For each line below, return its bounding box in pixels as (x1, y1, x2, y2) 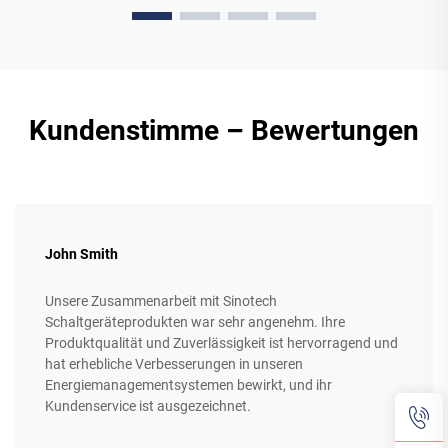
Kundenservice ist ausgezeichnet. (45, 398, 251, 415)
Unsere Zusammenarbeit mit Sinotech (45, 293, 277, 310)
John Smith (45, 246, 118, 263)
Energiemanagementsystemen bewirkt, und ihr (45, 377, 332, 394)
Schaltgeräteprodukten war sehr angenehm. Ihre (45, 314, 345, 331)
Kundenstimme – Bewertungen (29, 114, 419, 148)
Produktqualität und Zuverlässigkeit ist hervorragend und (45, 335, 398, 352)
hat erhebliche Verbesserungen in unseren (45, 356, 303, 373)
